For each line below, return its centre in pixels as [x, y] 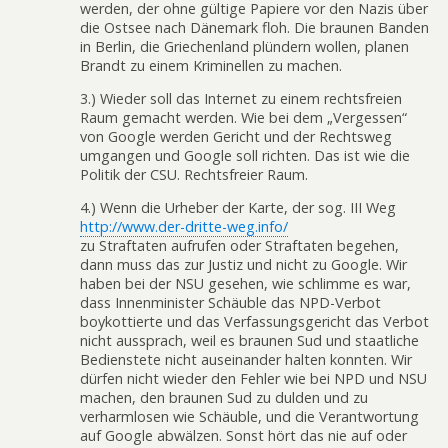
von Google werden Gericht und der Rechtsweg [236, 136]
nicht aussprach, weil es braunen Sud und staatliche [249, 341]
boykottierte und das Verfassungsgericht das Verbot [254, 322]
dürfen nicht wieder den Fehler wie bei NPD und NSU [253, 379]
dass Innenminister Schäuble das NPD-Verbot [230, 303]
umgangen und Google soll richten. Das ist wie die [245, 155]
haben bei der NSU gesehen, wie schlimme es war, [245, 284]
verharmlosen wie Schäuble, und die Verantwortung [249, 417]
